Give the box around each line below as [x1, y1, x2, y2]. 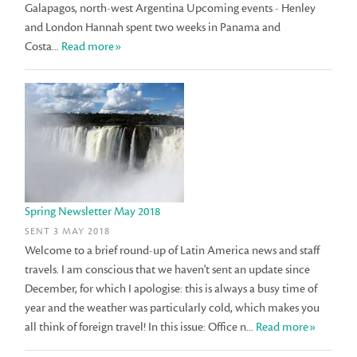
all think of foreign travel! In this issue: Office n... [25, 320, 257, 335]
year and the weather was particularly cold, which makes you [25, 300, 320, 316]
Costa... [25, 38, 62, 54]
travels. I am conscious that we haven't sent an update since [25, 262, 311, 278]
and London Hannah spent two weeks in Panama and [25, 19, 281, 35]
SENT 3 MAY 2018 [25, 226, 111, 238]
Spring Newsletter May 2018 [25, 203, 161, 219]
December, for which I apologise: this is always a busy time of [25, 281, 318, 297]
